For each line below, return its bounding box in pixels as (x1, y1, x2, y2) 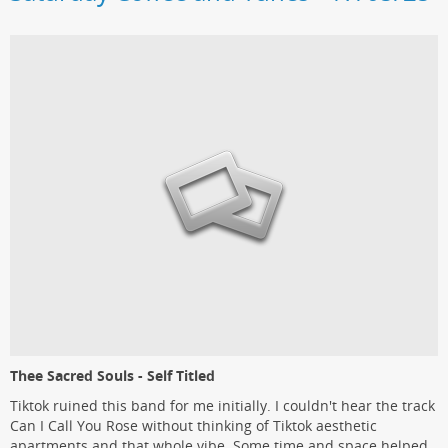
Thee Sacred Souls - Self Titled (10, 366, 215, 386)
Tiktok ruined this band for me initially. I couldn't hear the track (10, 396, 435, 416)
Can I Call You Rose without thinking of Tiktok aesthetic (10, 416, 377, 436)
